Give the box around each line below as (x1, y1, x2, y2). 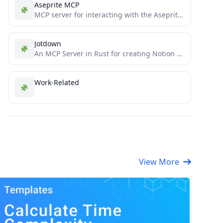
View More (139, 156, 179, 167)
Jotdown (34, 39, 61, 48)
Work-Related (34, 78, 79, 87)
